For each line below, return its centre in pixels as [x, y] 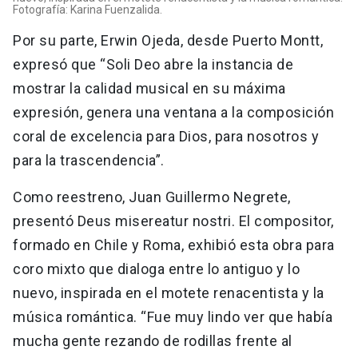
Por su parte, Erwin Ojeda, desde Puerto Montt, [168, 40]
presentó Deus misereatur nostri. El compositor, [173, 221]
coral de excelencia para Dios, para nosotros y [166, 136]
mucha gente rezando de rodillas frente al [153, 341]
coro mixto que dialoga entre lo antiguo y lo [156, 269]
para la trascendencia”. [90, 160]
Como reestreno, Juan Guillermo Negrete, [152, 197]
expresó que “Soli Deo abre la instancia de [153, 64]
